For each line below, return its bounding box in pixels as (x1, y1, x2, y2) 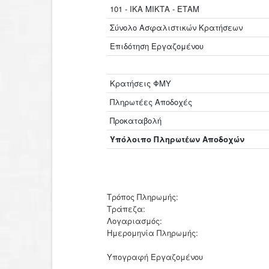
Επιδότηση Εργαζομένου (110, 40, 204, 52)
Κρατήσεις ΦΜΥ (110, 77, 172, 89)
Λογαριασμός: (107, 215, 163, 226)
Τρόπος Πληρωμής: (107, 191, 179, 202)
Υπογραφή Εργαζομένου (107, 251, 204, 262)
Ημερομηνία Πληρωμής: (107, 227, 199, 238)
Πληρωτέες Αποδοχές (110, 96, 193, 107)
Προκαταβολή (110, 115, 162, 126)
